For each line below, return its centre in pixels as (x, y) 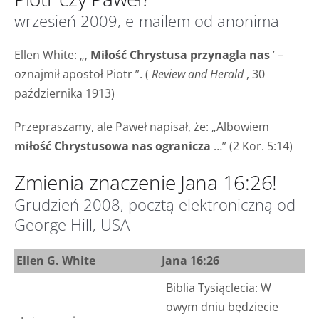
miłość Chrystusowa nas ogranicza (113, 146)
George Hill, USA (72, 224)
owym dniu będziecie (222, 307)
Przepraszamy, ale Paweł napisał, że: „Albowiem (142, 126)
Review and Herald (198, 74)
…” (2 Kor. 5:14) (252, 146)
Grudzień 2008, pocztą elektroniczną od (155, 204)
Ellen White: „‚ (52, 54)
